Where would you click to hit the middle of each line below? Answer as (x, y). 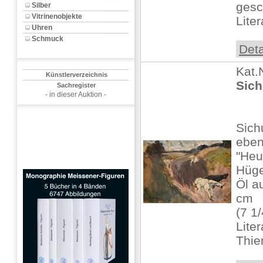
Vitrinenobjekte (57, 16)
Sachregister (76, 85)
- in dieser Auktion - (76, 95)
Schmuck (48, 39)
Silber (41, 5)
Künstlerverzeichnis (76, 75)
